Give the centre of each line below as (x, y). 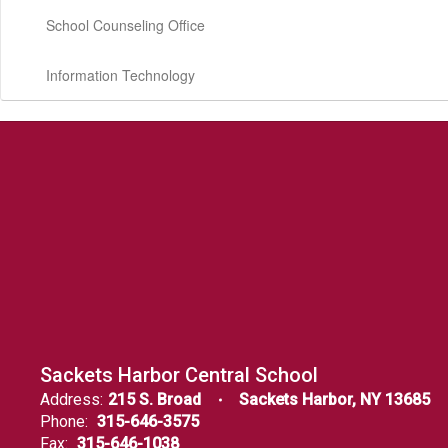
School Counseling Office (125, 25)
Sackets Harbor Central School (179, 375)
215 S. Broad (154, 399)
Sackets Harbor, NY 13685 (334, 399)
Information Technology (120, 75)
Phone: (64, 421)
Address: (71, 399)
